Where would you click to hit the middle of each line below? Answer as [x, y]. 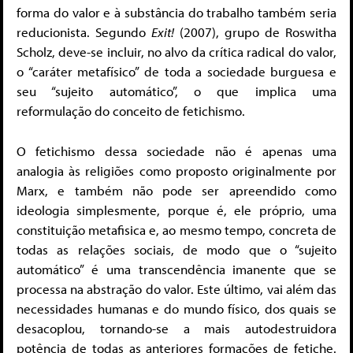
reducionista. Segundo [84, 32]
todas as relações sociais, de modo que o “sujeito [176, 249]
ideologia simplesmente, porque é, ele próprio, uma [176, 210]
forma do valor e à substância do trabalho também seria [176, 13]
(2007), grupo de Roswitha [258, 32]
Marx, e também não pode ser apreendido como [176, 190]
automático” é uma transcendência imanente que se [176, 269]
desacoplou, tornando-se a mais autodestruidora [176, 328]
